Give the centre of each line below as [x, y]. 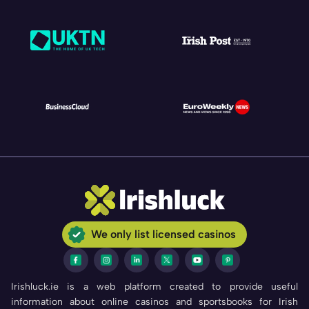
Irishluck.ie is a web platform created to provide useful [154, 286]
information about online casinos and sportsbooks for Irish [154, 301]
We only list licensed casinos [163, 234]
